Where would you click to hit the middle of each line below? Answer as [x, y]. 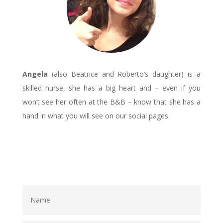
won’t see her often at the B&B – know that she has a [111, 102]
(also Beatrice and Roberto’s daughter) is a [124, 74]
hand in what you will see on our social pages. [96, 116]
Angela [35, 74]
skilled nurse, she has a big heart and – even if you [111, 88]
